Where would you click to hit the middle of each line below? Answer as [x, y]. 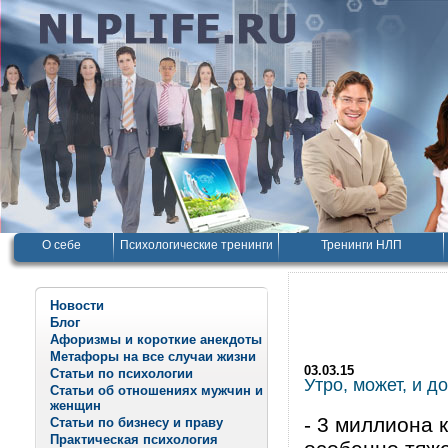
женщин [75, 405]
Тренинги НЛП [361, 245]
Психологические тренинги [196, 245]
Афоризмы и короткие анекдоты [156, 339]
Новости [77, 305]
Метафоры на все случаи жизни [153, 356]
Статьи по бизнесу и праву [136, 422]
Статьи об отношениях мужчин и [156, 390]
